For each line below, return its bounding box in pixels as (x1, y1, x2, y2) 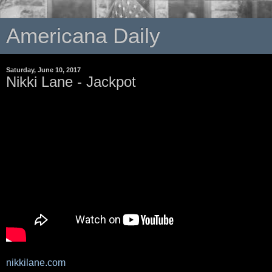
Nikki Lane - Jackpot (6, 73, 136, 90)
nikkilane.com (6, 257, 66, 268)
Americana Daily (6, 24, 160, 47)
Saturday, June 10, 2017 (6, 66, 81, 73)
